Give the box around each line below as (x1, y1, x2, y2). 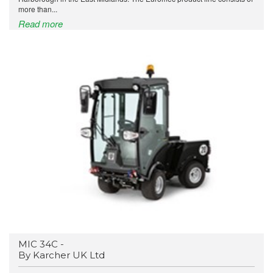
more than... (18, 3, 57, 14)
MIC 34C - (18, 238, 64, 250)
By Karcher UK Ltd (18, 249, 105, 261)
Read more (18, 16, 63, 30)
